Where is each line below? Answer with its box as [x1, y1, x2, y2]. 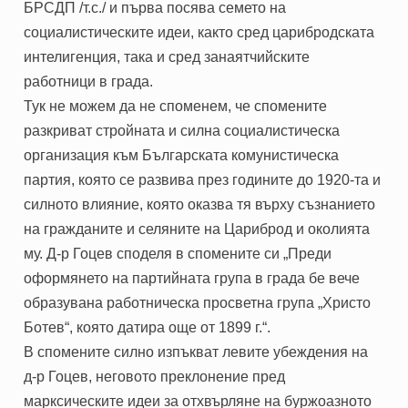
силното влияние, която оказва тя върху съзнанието [24, 196, 376, 212]
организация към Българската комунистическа [24, 147, 340, 163]
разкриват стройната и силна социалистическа [24, 122, 341, 138]
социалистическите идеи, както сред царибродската [24, 24, 375, 40]
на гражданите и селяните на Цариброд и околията [24, 220, 371, 237]
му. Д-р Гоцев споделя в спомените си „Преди [24, 245, 332, 261]
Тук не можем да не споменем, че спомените [24, 97, 328, 114]
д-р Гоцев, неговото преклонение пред [24, 368, 286, 384]
